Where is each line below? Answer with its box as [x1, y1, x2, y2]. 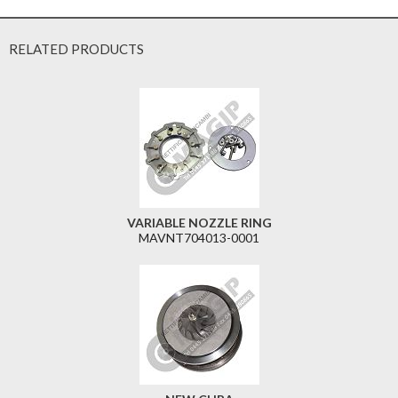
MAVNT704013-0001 [139, 230, 259, 246]
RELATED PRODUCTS [9, 41, 144, 58]
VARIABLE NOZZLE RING [126, 215, 272, 231]
